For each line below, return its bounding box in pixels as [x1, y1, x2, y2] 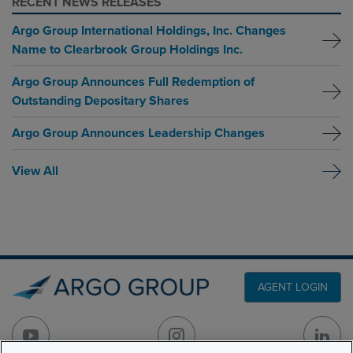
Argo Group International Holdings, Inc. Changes [12, 21, 286, 40]
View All [12, 162, 58, 180]
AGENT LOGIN [258, 279, 328, 296]
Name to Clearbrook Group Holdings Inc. [12, 40, 243, 59]
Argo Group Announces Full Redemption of [12, 72, 255, 91]
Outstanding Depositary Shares [12, 91, 189, 110]
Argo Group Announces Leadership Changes [12, 124, 265, 143]
